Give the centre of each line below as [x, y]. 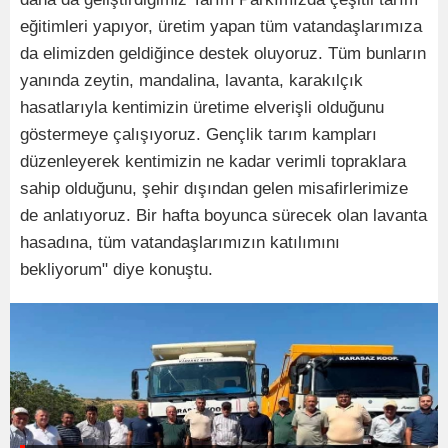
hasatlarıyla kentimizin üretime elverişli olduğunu [202, 107]
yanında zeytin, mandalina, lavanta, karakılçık [191, 80]
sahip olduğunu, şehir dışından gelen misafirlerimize [214, 188]
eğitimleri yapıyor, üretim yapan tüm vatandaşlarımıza [221, 26]
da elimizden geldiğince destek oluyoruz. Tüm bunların [223, 53]
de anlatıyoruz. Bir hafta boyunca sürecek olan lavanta [223, 215]
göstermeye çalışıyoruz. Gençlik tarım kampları [198, 134]
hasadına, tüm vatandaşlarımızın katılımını [180, 242]
